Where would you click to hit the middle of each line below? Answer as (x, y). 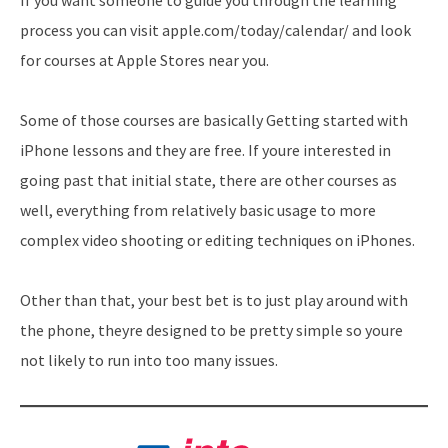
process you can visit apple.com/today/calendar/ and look (215, 29)
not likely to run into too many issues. (149, 359)
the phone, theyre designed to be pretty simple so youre (211, 329)
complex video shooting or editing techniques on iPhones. (217, 239)
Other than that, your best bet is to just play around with (214, 299)
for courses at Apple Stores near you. (144, 59)
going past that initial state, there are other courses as (208, 179)
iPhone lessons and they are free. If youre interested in (205, 149)
